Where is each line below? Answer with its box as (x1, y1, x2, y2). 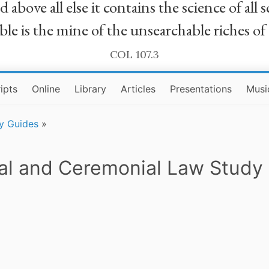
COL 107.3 (110, 47, 159, 61)
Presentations (170, 83, 232, 95)
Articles (121, 83, 156, 95)
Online (32, 83, 61, 95)
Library (74, 83, 107, 95)
